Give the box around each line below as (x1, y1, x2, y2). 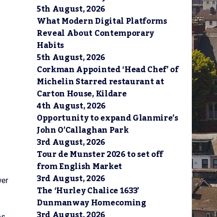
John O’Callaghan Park (37, 123, 129, 138)
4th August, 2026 (37, 98, 106, 114)
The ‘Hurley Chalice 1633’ (37, 183, 139, 199)
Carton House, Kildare (37, 86, 127, 102)
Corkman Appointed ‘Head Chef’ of (37, 62, 179, 77)
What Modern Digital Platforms (37, 14, 167, 29)
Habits (37, 38, 64, 53)
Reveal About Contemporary (37, 26, 154, 41)
